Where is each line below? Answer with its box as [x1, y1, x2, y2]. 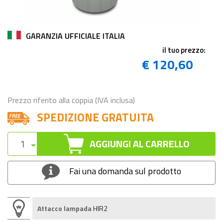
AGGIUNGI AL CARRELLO [83, 135, 190, 151]
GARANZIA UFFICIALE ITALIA [26, 29, 125, 42]
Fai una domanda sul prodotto [69, 164, 182, 178]
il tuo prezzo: [162, 44, 206, 56]
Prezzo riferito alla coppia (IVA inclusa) [7, 94, 135, 106]
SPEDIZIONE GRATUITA [34, 108, 154, 126]
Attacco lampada [37, 203, 92, 214]
